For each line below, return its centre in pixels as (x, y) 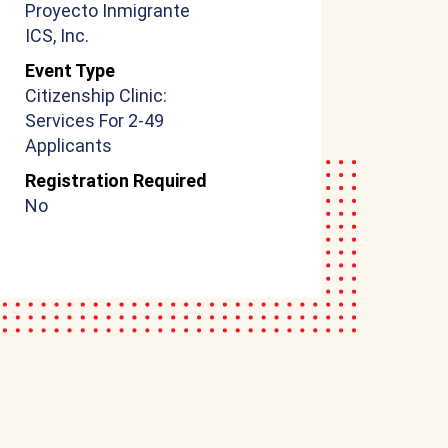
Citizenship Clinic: (95, 95)
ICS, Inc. (56, 35)
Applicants (68, 145)
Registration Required (115, 180)
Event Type (69, 70)
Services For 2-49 (94, 120)
